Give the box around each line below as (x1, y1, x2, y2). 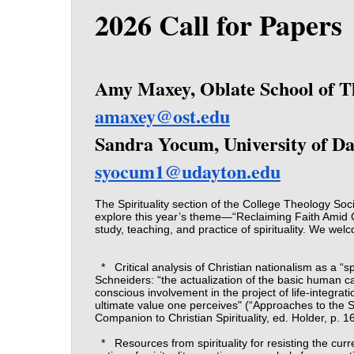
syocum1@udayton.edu (94, 156, 281, 185)
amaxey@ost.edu (94, 101, 230, 130)
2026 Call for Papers (94, 4, 342, 46)
